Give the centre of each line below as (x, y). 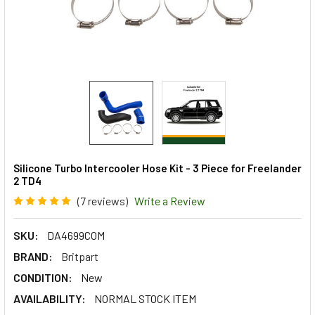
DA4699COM (76, 235)
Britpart (80, 256)
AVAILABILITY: (50, 298)
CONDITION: (43, 277)
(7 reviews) (103, 200)
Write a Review (170, 200)
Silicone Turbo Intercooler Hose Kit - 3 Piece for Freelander (157, 168)
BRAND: (33, 256)
